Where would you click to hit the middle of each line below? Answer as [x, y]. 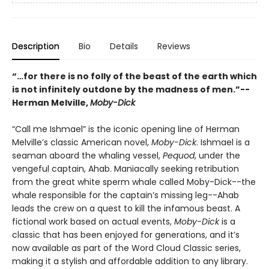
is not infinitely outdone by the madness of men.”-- [131, 90]
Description [36, 47]
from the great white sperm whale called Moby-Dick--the [134, 182]
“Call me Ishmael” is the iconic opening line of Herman [126, 129]
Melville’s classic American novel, [82, 143]
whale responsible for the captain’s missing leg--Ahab [125, 195]
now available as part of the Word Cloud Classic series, [126, 248]
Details [124, 47]
